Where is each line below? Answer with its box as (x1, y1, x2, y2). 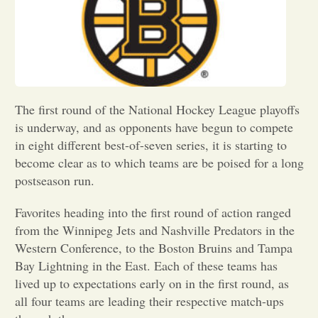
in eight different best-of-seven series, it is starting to (15, 136, 287, 153)
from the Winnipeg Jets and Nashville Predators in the (15, 221, 295, 238)
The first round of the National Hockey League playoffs (15, 101, 300, 118)
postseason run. (15, 172, 94, 189)
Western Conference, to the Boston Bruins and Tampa (15, 239, 292, 256)
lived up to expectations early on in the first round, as (15, 275, 289, 292)
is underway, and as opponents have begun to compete (15, 119, 293, 136)
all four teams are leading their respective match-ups (15, 292, 284, 309)
